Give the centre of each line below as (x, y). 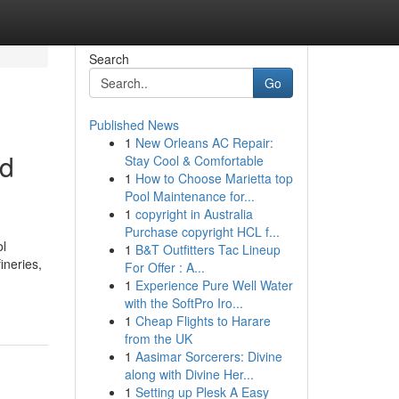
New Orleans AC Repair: (204, 142)
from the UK (158, 338)
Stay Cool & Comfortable (194, 160)
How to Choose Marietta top (214, 178)
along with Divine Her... (189, 374)
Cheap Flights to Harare (203, 321)
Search (109, 59)
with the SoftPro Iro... (183, 303)
